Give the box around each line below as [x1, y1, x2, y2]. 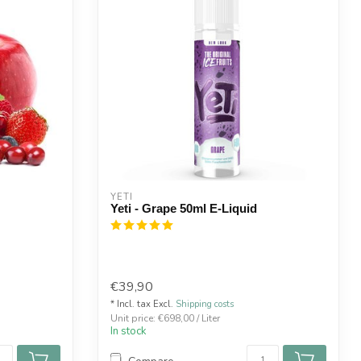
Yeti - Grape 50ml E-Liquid [110, 201, 257, 215]
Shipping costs [176, 298, 234, 311]
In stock [110, 324, 147, 339]
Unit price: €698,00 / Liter [110, 312, 220, 326]
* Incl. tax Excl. [110, 298, 176, 311]
